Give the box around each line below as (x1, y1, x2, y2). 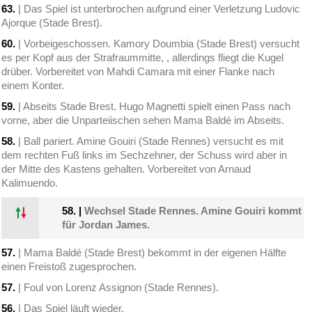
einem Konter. (1, 79, 65, 92)
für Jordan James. (62, 219, 150, 231)
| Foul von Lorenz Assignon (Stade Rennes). (15, 281, 219, 294)
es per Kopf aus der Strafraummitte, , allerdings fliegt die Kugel (1, 52, 284, 64)
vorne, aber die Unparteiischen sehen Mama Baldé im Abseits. (1, 114, 285, 127)
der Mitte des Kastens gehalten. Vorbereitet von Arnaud (1, 163, 251, 175)
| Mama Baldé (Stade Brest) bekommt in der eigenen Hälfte (15, 247, 287, 259)
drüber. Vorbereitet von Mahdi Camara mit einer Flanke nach (1, 65, 275, 78)
